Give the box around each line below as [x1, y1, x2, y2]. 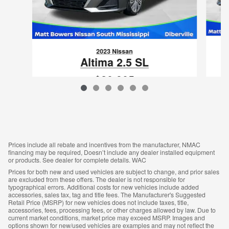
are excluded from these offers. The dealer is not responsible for [8, 175, 185, 184]
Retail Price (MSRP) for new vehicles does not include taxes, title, [8, 198, 189, 207]
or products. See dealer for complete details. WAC [8, 155, 146, 165]
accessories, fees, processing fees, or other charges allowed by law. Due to [8, 205, 216, 215]
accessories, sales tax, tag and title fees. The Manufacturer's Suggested [8, 190, 205, 199]
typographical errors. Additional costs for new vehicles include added [8, 182, 199, 192]
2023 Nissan [96, 46, 133, 56]
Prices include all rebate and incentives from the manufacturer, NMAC [8, 140, 200, 149]
